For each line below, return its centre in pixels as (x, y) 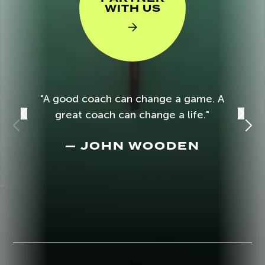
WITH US (132, 9)
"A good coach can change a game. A (132, 99)
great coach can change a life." (132, 115)
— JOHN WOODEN (132, 146)
